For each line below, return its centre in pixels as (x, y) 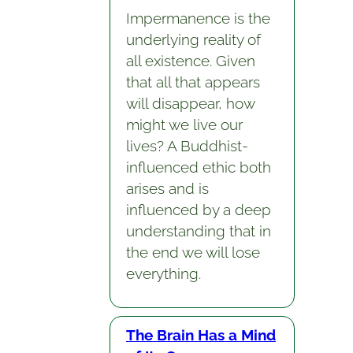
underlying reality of (193, 40)
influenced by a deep (198, 210)
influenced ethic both (198, 167)
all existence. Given (190, 61)
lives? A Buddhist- (187, 146)
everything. (163, 274)
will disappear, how (190, 104)
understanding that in (198, 231)
